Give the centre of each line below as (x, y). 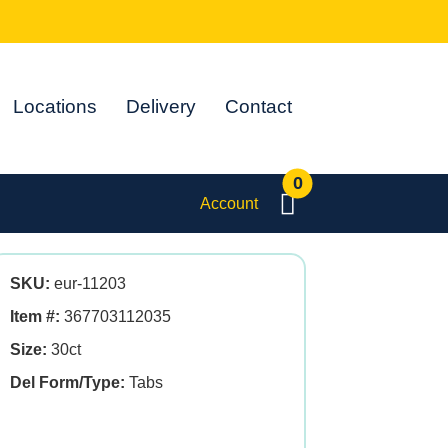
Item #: (35, 316)
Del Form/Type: (67, 382)
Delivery (161, 106)
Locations (55, 106)
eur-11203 (88, 283)
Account (229, 203)
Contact (259, 106)
